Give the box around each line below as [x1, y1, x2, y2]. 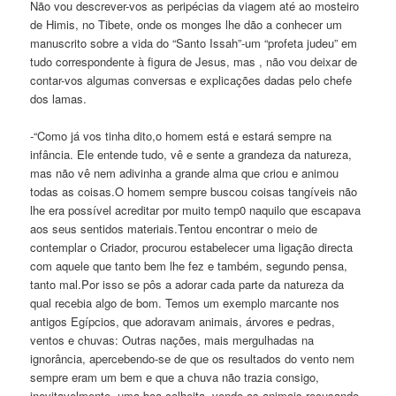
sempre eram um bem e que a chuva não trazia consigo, [30, 368, 320, 385]
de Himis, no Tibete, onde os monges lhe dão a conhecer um [30, 15, 343, 33]
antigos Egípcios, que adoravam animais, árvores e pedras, [30, 312, 336, 330]
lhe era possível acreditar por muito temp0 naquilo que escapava [30, 201, 362, 218]
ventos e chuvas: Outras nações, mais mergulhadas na [30, 331, 315, 348]
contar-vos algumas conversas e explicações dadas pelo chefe [30, 71, 353, 88]
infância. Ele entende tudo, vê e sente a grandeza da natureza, [30, 145, 353, 163]
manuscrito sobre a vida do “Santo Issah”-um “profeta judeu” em [30, 34, 358, 51]
